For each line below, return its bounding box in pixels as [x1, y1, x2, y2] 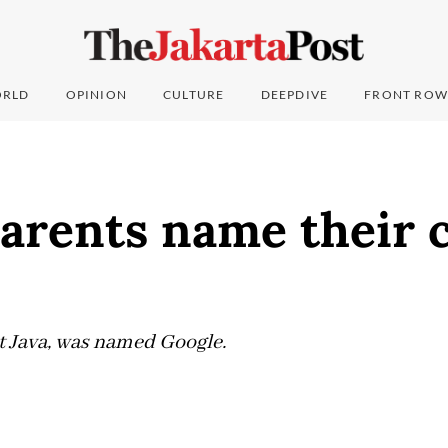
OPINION [65, 87, 128, 103]
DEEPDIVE [260, 87, 329, 103]
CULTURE [163, 87, 225, 103]
